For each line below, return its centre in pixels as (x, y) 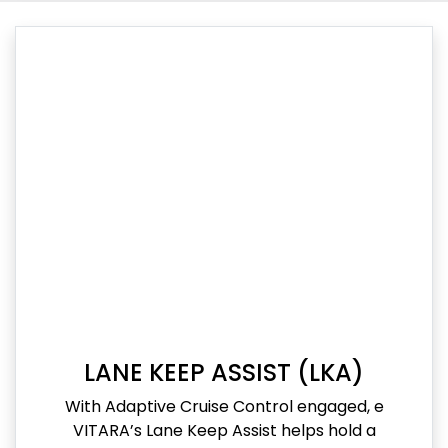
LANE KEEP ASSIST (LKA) (224, 372)
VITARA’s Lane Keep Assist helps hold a (224, 430)
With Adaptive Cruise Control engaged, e (224, 406)
